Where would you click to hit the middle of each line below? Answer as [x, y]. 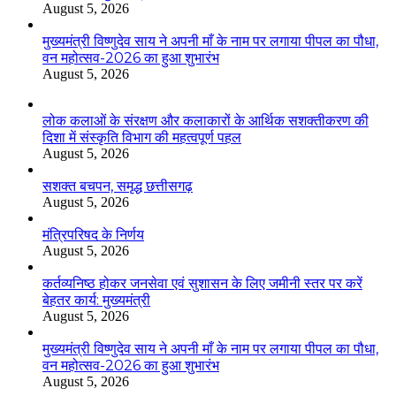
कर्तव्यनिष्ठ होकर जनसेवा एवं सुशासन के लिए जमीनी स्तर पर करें [202, 284]
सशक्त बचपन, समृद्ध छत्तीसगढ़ [118, 187]
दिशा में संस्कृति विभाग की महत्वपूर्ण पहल [142, 138]
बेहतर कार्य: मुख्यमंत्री [96, 301]
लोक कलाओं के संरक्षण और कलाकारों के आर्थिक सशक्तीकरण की [206, 121]
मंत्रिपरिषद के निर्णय [93, 235]
